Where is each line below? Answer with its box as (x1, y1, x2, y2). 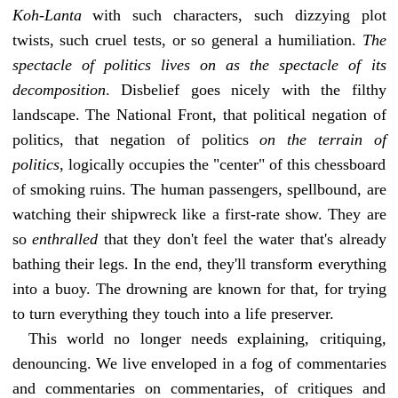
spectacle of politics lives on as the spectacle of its (12, 55, 386, 74)
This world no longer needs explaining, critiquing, (28, 329, 386, 347)
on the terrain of (259, 130, 386, 148)
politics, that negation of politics (12, 130, 260, 148)
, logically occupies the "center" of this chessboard (59, 155, 386, 173)
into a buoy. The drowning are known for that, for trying (12, 279, 386, 298)
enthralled (32, 229, 99, 248)
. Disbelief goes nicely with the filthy (105, 80, 386, 99)
